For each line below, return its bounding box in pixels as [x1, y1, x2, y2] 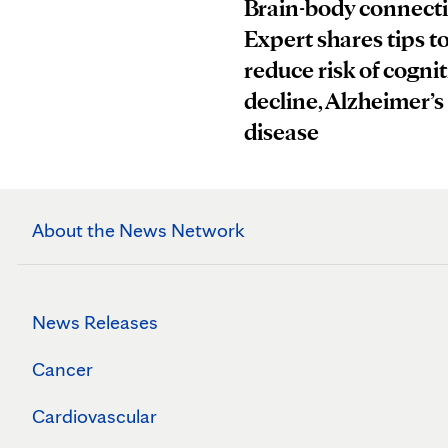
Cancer [32, 356, 93, 381]
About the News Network [32, 217, 245, 242]
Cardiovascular [32, 403, 157, 428]
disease [244, 116, 319, 146]
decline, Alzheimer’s [244, 85, 444, 115]
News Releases [32, 309, 158, 334]
